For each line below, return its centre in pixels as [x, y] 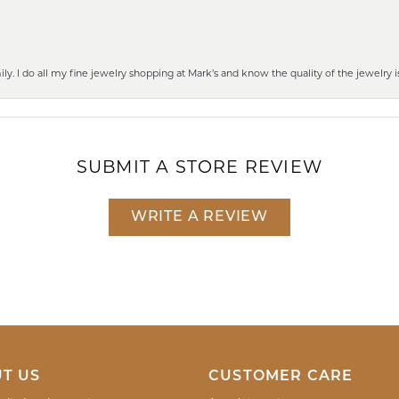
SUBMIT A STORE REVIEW [199, 166]
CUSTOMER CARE [281, 376]
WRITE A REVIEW [199, 217]
